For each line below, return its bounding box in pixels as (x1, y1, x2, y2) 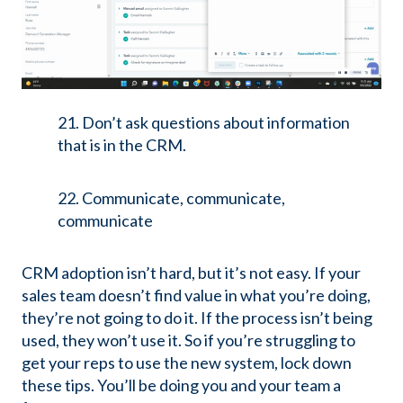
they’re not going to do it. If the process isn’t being (22, 308, 372, 328)
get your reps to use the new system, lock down (22, 353, 352, 373)
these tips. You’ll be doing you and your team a (22, 375, 341, 396)
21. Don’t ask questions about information (58, 112, 350, 133)
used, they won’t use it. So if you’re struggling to (22, 330, 355, 351)
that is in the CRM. (58, 135, 186, 156)
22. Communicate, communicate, (58, 187, 285, 208)
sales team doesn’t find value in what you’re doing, (22, 285, 371, 306)
